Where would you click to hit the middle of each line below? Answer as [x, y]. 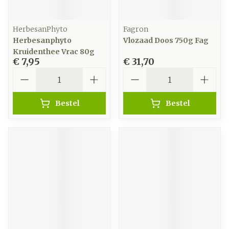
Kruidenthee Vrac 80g [54, 52]
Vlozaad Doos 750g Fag [166, 40]
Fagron [136, 29]
